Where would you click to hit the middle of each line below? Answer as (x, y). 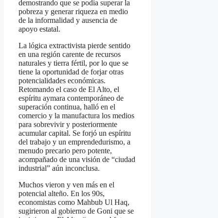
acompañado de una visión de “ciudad (77, 160)
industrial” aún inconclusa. (59, 168)
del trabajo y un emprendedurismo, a (74, 142)
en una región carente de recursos (70, 54)
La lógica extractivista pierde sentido (74, 46)
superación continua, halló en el (67, 107)
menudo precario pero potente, (65, 151)
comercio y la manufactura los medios (76, 116)
